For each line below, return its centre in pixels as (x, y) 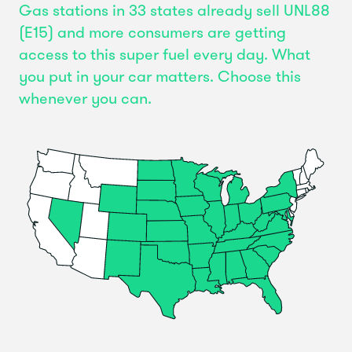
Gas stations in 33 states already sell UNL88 (174, 11)
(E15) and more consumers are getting (152, 33)
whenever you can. (85, 99)
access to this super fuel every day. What (165, 55)
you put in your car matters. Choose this (160, 77)
